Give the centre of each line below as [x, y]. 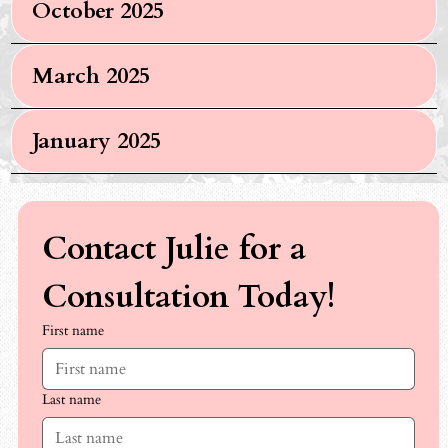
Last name [71, 399]
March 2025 [91, 76]
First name [72, 330]
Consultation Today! [188, 296]
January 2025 [97, 141]
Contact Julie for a [173, 248]
